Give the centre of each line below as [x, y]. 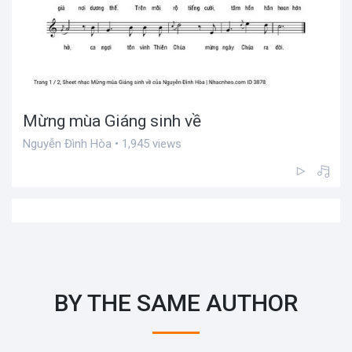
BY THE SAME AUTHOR [176, 303]
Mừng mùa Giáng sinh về [112, 121]
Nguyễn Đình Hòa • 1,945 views [102, 144]
